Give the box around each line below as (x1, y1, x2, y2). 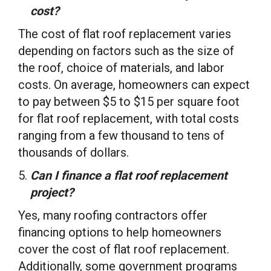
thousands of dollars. (18, 145, 129, 160)
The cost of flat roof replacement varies (18, 27, 231, 41)
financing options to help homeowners (18, 225, 221, 240)
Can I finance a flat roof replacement (30, 168, 227, 183)
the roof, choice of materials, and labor (18, 60, 224, 75)
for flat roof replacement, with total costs (18, 111, 239, 126)
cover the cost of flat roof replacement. (18, 242, 229, 256)
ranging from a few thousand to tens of (18, 128, 224, 143)
